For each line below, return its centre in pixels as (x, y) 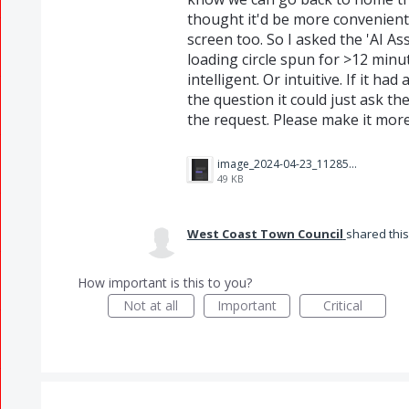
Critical (342, 305)
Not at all (151, 305)
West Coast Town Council (265, 234)
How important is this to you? (164, 283)
